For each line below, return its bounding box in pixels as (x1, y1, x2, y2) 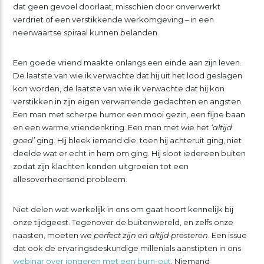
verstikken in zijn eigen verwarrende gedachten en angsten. (12, 97, 243, 107)
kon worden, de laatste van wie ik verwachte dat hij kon (12, 84, 225, 94)
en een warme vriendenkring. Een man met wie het (12, 123, 211, 133)
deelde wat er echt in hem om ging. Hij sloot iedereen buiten (12, 148, 246, 159)
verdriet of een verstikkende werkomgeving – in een (12, 15, 214, 25)
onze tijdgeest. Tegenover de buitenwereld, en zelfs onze (12, 217, 233, 227)
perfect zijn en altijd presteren (93, 230, 208, 240)
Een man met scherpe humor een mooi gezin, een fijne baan (12, 110, 245, 120)
